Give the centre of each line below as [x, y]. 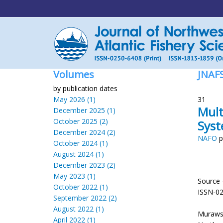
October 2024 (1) [81, 143]
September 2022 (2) [85, 198]
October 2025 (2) [81, 121]
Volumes [74, 74]
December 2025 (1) [84, 110]
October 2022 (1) [81, 187]
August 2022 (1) [79, 209]
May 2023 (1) [74, 176]
